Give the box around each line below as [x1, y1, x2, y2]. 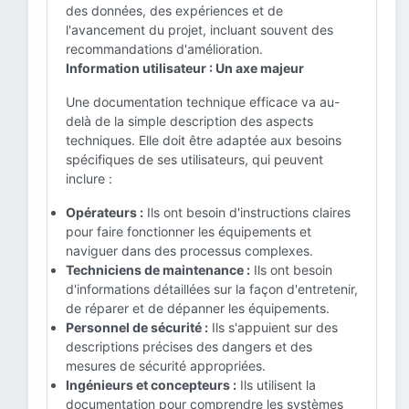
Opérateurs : [66, 204, 143, 220]
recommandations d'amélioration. [66, 41, 263, 57]
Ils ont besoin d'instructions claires [143, 204, 351, 220]
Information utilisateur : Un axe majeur [66, 60, 304, 76]
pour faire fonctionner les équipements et [66, 224, 311, 239]
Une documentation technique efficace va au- [66, 94, 340, 110]
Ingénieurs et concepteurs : [66, 377, 236, 393]
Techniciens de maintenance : [66, 262, 250, 278]
